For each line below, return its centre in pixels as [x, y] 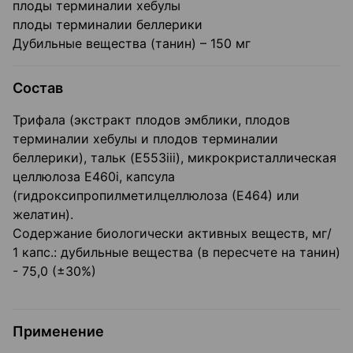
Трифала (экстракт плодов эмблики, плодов [151, 120]
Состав [38, 88]
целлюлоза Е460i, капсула [94, 177]
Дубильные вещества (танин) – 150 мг [132, 44]
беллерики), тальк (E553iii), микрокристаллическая [175, 158]
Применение [58, 332]
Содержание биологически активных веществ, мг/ [172, 234]
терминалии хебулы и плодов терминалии [145, 139]
